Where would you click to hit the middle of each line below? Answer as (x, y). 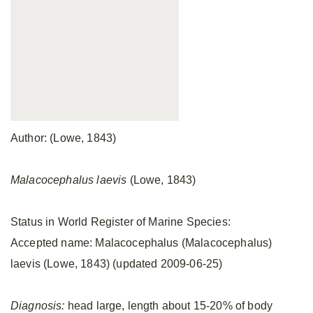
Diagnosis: (38, 306)
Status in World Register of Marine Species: (121, 222)
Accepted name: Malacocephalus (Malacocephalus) (141, 243)
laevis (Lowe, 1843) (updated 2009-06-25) (117, 264)
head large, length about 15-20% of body (169, 306)
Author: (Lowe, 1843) (64, 138)
